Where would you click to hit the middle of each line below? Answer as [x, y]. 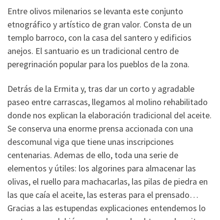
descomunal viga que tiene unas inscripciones [91, 141]
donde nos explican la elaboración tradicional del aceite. [110, 115]
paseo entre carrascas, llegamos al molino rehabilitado [108, 102]
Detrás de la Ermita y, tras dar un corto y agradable [101, 88]
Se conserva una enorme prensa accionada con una [100, 128]
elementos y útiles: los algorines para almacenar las [102, 168]
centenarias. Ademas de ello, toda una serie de [93, 155]
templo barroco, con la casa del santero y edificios [99, 38]
